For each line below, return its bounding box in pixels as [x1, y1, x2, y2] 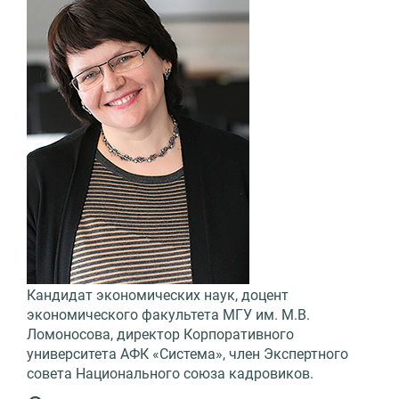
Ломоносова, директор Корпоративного [27, 325, 294, 343]
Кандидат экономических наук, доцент [27, 286, 289, 304]
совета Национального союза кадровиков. [27, 364, 313, 382]
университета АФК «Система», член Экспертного [27, 345, 348, 362]
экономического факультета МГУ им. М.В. [27, 305, 310, 323]
